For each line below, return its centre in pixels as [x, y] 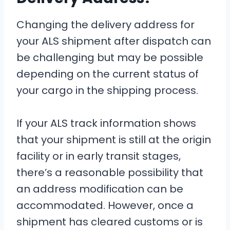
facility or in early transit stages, [99, 156]
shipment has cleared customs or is [110, 222]
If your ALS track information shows [106, 123]
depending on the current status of [108, 74]
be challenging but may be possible [110, 57]
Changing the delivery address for [106, 25]
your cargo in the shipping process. [107, 90]
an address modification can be [100, 189]
